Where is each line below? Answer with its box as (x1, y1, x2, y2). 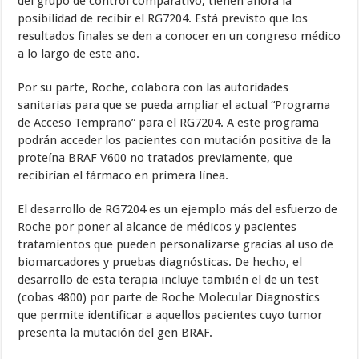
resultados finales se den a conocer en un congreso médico (18, 29, 341, 44)
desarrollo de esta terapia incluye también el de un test (18, 272, 320, 288)
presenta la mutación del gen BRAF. (18, 325, 213, 341)
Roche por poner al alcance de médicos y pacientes (18, 220, 297, 235)
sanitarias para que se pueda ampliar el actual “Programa (18, 98, 331, 113)
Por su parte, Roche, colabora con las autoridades (18, 80, 289, 95)
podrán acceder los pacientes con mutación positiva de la (18, 133, 332, 148)
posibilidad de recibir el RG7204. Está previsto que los (18, 11, 309, 26)
